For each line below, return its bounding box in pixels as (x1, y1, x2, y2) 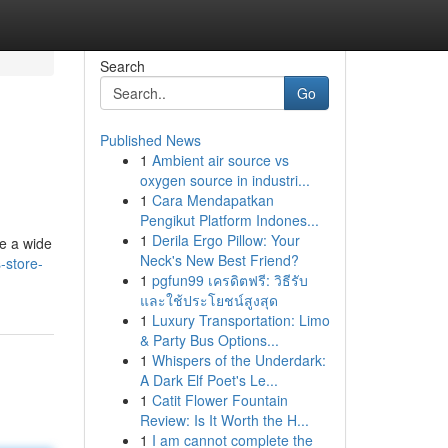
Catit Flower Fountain (151, 390, 288, 410)
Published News (99, 130, 201, 150)
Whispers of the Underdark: (151, 350, 326, 370)
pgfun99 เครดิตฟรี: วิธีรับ (151, 270, 308, 290)
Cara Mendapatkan (151, 190, 274, 210)
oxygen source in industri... (139, 170, 310, 190)
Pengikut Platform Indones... (139, 210, 319, 230)
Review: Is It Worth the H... (139, 410, 309, 430)
